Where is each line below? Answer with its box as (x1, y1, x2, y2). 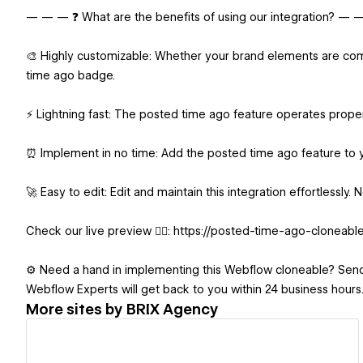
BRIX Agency (126, 300, 219, 318)
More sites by (26, 300, 126, 318)
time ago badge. (26, 69, 115, 83)
